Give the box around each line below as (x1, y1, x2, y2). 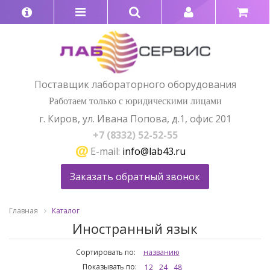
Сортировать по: (75, 247, 136, 258)
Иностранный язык (72, 219, 198, 238)
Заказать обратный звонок (70, 170, 200, 184)
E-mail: (87, 144, 122, 158)
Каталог (52, 206, 80, 216)
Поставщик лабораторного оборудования (34, 77, 236, 91)
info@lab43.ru (122, 144, 186, 158)
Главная (9, 206, 38, 216)
